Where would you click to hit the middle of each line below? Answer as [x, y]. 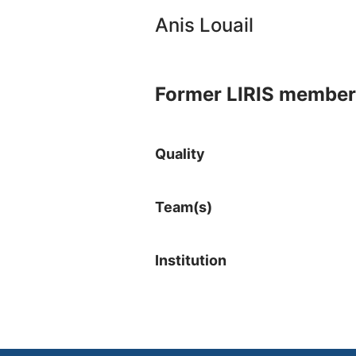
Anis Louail [204, 25]
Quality [180, 154]
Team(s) [185, 207]
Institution [192, 260]
